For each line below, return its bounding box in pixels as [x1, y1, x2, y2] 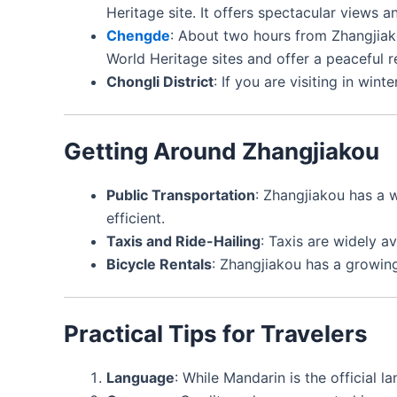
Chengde [106, 26, 170, 44]
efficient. [106, 208, 165, 227]
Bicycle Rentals [106, 254, 212, 273]
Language [106, 368, 175, 386]
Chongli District [106, 72, 214, 90]
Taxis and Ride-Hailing [106, 231, 261, 250]
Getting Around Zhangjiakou [64, 136, 379, 165]
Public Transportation [106, 185, 255, 204]
